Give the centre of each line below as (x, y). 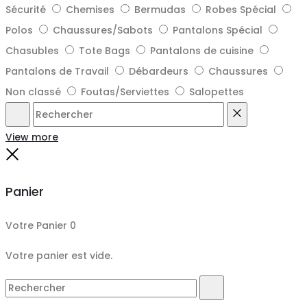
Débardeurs (159, 71)
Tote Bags (105, 50)
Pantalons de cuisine (202, 50)
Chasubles (32, 50)
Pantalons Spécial (218, 30)
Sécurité (26, 9)
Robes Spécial (241, 9)
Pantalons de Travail (57, 71)
